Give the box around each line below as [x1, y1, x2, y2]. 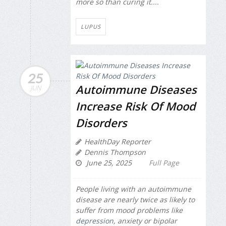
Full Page [149, 157, 179, 167]
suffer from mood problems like [76, 205, 183, 215]
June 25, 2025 [84, 157, 132, 167]
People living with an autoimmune [76, 184, 191, 194]
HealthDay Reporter [84, 136, 151, 146]
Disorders [76, 115, 127, 130]
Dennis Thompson [84, 147, 146, 157]
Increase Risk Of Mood [76, 98, 196, 114]
